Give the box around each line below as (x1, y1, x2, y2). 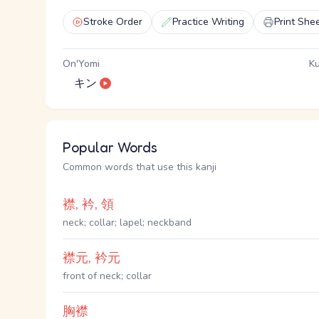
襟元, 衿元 (63, 249, 120, 266)
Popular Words (63, 139, 157, 156)
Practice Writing (172, 15, 244, 28)
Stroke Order (83, 15, 142, 28)
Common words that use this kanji (63, 160, 216, 174)
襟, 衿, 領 (63, 196, 114, 213)
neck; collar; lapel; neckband (63, 216, 192, 229)
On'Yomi (63, 57, 100, 70)
